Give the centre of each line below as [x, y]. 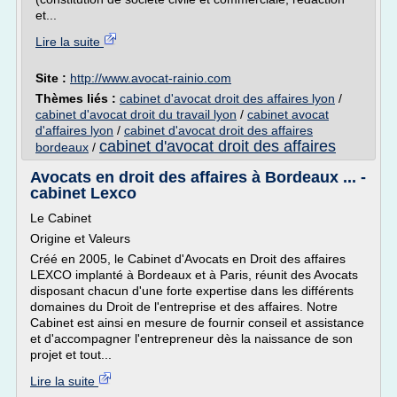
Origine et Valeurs [80, 238]
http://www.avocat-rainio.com [151, 78]
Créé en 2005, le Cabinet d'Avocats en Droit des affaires [188, 259]
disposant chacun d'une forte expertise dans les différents [192, 291]
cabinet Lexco [83, 193]
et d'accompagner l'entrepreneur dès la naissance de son [191, 339]
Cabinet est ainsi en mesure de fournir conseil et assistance [197, 323]
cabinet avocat [288, 114]
